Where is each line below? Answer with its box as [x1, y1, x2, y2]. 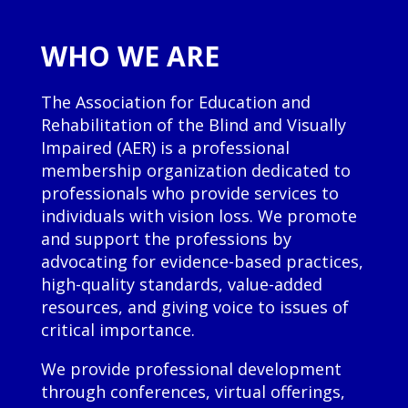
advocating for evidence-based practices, [40, 250, 363, 273]
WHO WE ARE [40, 37, 219, 76]
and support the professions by [40, 228, 291, 250]
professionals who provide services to [40, 182, 339, 205]
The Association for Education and [40, 91, 311, 114]
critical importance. [40, 319, 195, 342]
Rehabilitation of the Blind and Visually [40, 114, 346, 137]
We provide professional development [40, 358, 342, 381]
